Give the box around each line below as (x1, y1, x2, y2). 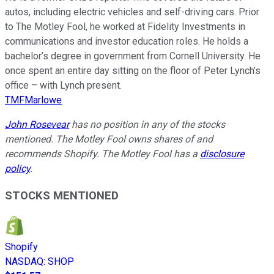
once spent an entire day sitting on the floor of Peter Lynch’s (5, 64, 261, 76)
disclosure (200, 147, 244, 160)
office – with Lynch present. (5, 79, 122, 91)
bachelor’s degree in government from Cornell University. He (5, 50, 261, 62)
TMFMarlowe (5, 94, 62, 106)
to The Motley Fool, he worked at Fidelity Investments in (5, 20, 245, 32)
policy (5, 162, 30, 174)
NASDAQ (5, 256, 43, 268)
